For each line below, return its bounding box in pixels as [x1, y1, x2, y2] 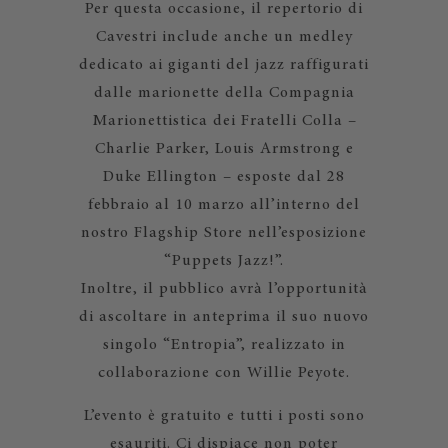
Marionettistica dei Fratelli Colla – [91, 113, 357, 129]
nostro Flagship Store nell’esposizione [81, 225, 367, 241]
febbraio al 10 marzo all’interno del [88, 197, 360, 213]
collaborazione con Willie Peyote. [98, 365, 350, 381]
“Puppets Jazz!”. [164, 253, 284, 269]
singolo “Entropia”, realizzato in [102, 337, 346, 353]
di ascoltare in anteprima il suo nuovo [79, 309, 369, 325]
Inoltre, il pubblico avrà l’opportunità [80, 281, 368, 297]
